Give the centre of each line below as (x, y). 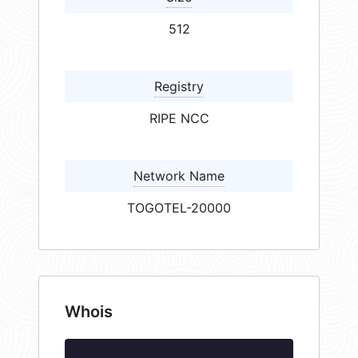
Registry (179, 87)
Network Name (179, 176)
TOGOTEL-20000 (179, 208)
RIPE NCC (179, 119)
